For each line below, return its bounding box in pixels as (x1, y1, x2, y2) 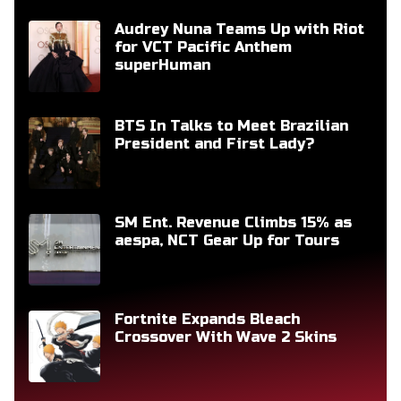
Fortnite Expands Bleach (115, 311, 300, 328)
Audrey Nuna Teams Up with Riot (115, 21, 364, 38)
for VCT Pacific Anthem (115, 38, 292, 56)
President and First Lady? (115, 135, 314, 153)
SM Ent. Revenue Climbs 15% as (115, 214, 352, 232)
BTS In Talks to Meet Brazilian (115, 117, 348, 135)
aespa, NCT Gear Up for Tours (115, 232, 339, 250)
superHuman (115, 56, 210, 74)
